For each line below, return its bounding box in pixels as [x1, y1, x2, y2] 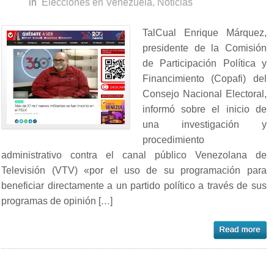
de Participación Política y [143, 57, 267, 68]
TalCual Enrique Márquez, [143, 27, 267, 38]
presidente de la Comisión [143, 42, 267, 53]
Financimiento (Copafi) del [143, 73, 267, 84]
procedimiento [143, 134, 205, 145]
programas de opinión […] [1, 195, 113, 206]
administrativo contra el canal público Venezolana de [1, 149, 267, 160]
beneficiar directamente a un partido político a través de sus [1, 180, 267, 191]
